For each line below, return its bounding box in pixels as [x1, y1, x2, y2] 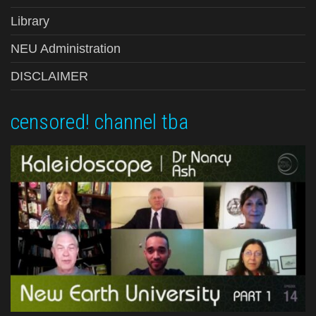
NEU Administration [11, 42, 121, 56]
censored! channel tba [11, 109, 188, 135]
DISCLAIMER [11, 69, 88, 84]
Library [11, 14, 49, 29]
